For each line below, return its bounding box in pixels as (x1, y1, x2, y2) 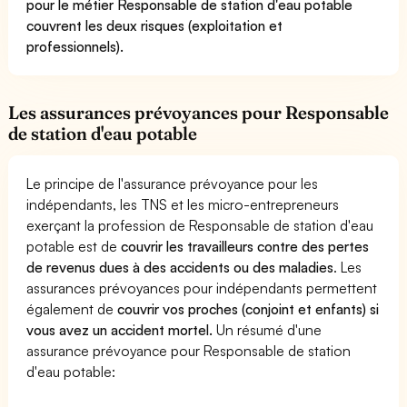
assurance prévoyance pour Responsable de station (26, 341, 352, 360)
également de (26, 299, 118, 318)
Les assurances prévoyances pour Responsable (8, 101, 390, 124)
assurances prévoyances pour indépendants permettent (26, 278, 378, 297)
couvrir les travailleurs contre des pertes (121, 236, 370, 255)
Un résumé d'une (213, 320, 323, 339)
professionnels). (26, 36, 124, 55)
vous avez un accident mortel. (26, 320, 213, 339)
